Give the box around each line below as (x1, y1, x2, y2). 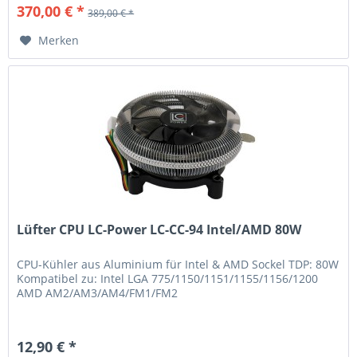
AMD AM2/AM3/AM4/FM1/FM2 (17, 285, 178, 301)
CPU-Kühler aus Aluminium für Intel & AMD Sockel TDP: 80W (17, 257, 339, 273)
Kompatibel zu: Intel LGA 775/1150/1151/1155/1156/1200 (17, 271, 319, 287)
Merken (38, 32, 80, 48)
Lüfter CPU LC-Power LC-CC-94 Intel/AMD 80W (17, 221, 302, 239)
